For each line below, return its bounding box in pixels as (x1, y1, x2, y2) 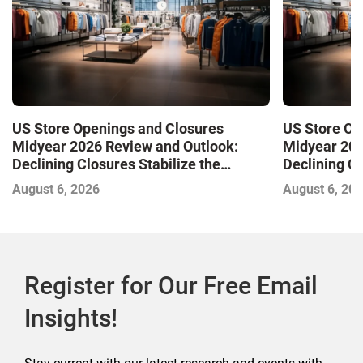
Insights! (24, 304, 117, 333)
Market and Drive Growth (12, 173, 176, 191)
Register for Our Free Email (24, 271, 318, 301)
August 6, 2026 (12, 181, 100, 198)
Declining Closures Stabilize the (12, 156, 220, 173)
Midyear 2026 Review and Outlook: (12, 138, 238, 156)
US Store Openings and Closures (12, 120, 224, 138)
